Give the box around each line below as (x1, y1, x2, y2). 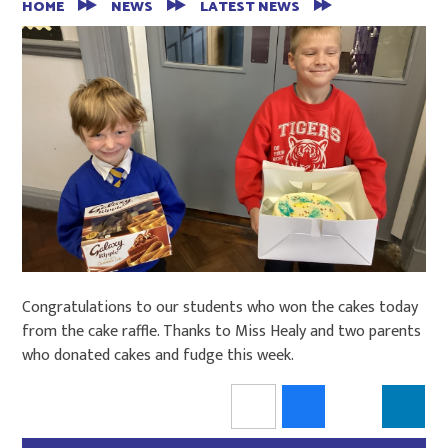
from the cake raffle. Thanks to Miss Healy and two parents (22, 317, 422, 345)
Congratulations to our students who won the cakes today (22, 293, 419, 321)
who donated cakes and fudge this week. (22, 341, 299, 369)
